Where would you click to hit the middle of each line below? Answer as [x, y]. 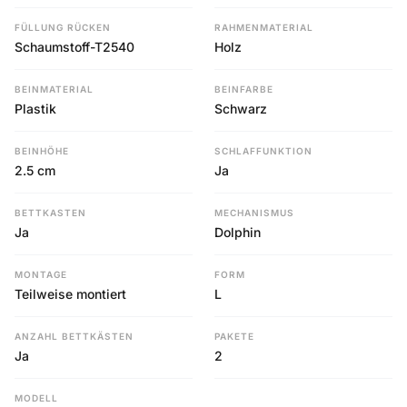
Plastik [35, 109]
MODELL [36, 398]
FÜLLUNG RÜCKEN [63, 27]
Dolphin [238, 232]
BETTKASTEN [50, 213]
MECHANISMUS [254, 213]
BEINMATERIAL [54, 89]
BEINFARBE [244, 89]
